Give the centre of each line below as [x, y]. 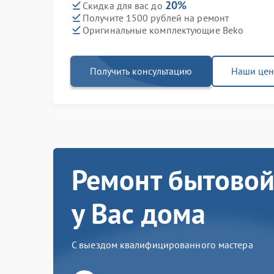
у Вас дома [139, 213]
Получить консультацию [141, 71]
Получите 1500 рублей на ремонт [156, 17]
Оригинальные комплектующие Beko [163, 30]
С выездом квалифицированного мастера [162, 245]
